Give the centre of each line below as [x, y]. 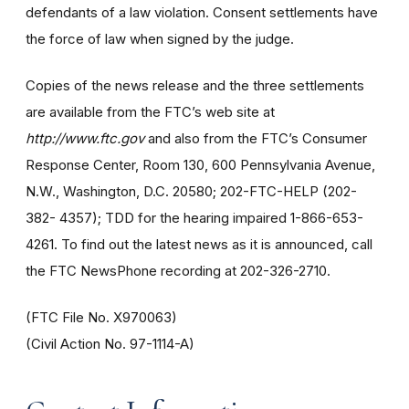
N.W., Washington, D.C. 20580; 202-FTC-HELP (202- [191, 191]
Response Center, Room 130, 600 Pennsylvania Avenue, [200, 164]
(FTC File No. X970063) [101, 317]
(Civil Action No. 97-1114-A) [110, 343]
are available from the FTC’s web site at [150, 111]
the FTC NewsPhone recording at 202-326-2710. [178, 270]
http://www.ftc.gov [85, 138]
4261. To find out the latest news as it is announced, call [199, 244]
